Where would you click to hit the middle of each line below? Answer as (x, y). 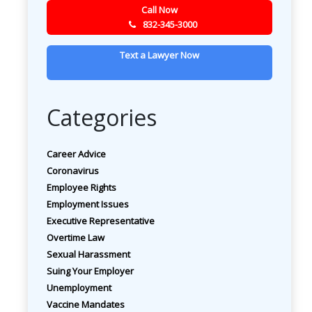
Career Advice (76, 154)
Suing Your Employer (90, 271)
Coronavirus (73, 170)
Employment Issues (88, 204)
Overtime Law (76, 237)
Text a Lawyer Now (159, 55)
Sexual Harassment (88, 254)
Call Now (159, 9)
